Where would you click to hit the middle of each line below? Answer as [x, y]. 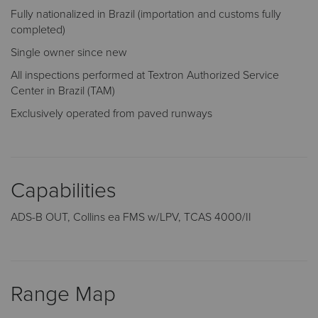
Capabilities [64, 190]
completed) [38, 29]
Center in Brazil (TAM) [63, 91]
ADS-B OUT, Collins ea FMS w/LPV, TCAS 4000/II [131, 217]
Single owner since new [69, 52]
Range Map [63, 294]
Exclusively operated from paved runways [111, 113]
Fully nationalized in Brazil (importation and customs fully [146, 14]
